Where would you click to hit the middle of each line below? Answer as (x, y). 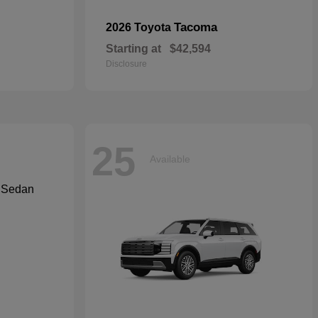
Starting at (133, 49)
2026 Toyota (140, 27)
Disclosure (126, 64)
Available (170, 159)
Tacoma (196, 27)
